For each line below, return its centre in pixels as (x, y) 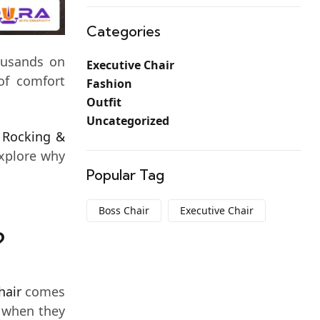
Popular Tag (125, 175)
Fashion (109, 84)
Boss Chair (124, 210)
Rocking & (34, 136)
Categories (124, 31)
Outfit (104, 102)
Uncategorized (128, 121)
